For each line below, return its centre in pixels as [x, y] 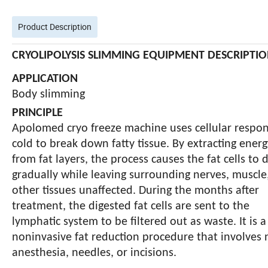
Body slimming [50, 94]
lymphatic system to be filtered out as [108, 222]
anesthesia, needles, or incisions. [94, 253]
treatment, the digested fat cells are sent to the [131, 206]
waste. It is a [235, 222]
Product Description [55, 26]
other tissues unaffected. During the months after [135, 191]
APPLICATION [45, 79]
